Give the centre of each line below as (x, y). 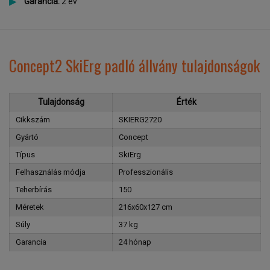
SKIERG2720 (140, 120)
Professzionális (146, 172)
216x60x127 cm (146, 207)
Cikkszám (33, 120)
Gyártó (27, 137)
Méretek (30, 207)
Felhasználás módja (51, 172)
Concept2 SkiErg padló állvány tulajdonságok (134, 65)
